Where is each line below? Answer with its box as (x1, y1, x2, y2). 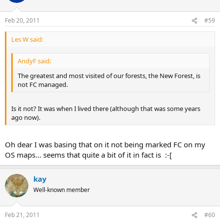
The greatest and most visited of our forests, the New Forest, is (18, 71, 200, 80)
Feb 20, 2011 (5, 16, 40, 25)
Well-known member (33, 185, 90, 194)
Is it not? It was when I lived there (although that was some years (11, 104, 200, 113)
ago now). (11, 113, 40, 122)
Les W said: (11, 35, 43, 44)
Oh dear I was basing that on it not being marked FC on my (5, 139, 205, 149)
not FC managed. (18, 80, 68, 89)
